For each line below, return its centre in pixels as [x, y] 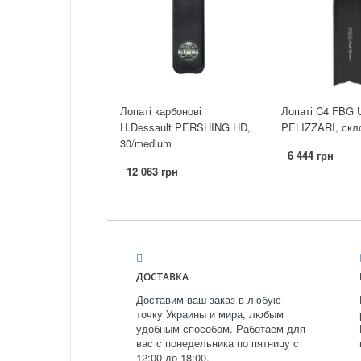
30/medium [146, 143]
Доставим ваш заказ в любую [209, 300]
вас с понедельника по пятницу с [218, 343]
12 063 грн [152, 172]
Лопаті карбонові [161, 111]
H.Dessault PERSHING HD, [185, 127]
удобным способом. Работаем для [221, 329]
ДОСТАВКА [162, 277]
